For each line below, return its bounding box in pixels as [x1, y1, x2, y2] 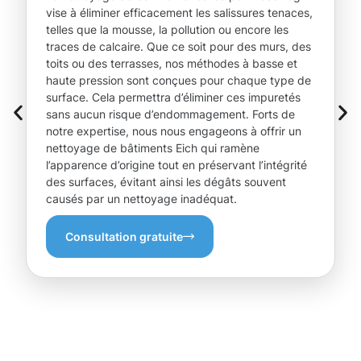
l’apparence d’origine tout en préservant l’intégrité [46, 158, 307, 172]
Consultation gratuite [65, 230, 183, 244]
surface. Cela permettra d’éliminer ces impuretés [46, 90, 301, 105]
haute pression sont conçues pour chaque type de [46, 73, 311, 88]
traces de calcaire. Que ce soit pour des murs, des [46, 39, 311, 54]
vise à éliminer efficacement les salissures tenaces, [46, 6, 313, 20]
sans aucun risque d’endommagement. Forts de [46, 107, 295, 122]
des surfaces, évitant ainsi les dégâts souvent [46, 175, 286, 189]
